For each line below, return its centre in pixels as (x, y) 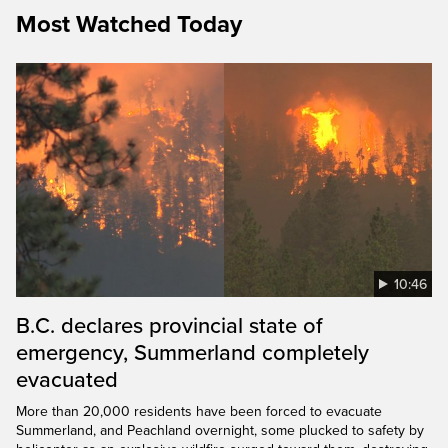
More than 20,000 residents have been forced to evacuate (199, 411)
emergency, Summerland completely (192, 352)
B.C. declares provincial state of (169, 325)
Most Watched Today (129, 24)
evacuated (67, 379)
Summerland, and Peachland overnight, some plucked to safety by (220, 430)
